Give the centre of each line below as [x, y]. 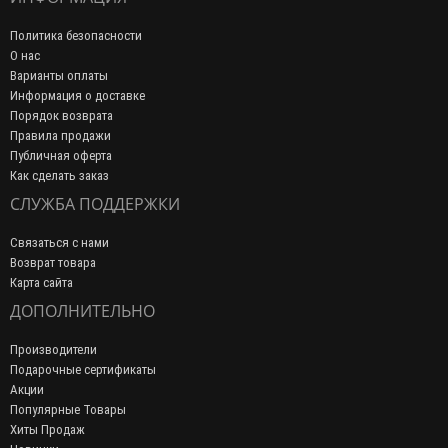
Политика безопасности [76, 35]
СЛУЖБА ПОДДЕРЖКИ [95, 204]
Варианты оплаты [59, 75]
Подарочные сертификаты [83, 369]
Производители [53, 349]
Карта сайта [41, 282]
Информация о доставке [77, 95]
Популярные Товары [68, 409]
